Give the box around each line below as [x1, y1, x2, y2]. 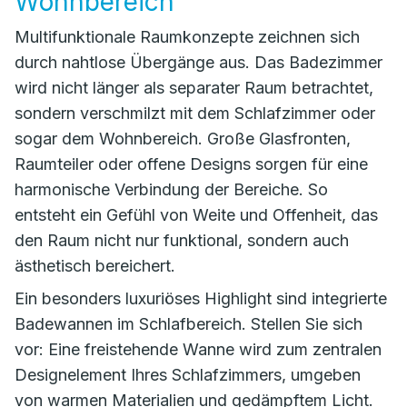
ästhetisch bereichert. [15, 256, 175, 275]
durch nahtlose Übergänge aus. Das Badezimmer [15, 53, 382, 72]
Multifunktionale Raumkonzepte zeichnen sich [15, 27, 360, 46]
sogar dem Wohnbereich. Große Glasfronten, [15, 129, 351, 148]
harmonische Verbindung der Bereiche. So [15, 180, 328, 199]
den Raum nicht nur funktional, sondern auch [15, 231, 349, 250]
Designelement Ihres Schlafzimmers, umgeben [15, 365, 361, 384]
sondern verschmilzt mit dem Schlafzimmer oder [15, 104, 375, 123]
